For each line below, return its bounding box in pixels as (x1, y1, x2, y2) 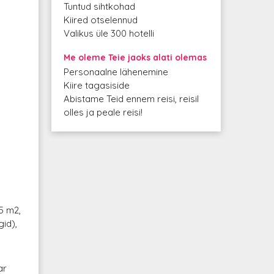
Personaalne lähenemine (63, 66, 168, 78)
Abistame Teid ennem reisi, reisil (63, 93, 199, 105)
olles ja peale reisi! (63, 106, 143, 118)
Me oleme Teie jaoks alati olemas (63, 52, 207, 63)
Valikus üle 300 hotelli (63, 28, 154, 39)
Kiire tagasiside (63, 80, 130, 91)
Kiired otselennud (63, 14, 138, 26)
